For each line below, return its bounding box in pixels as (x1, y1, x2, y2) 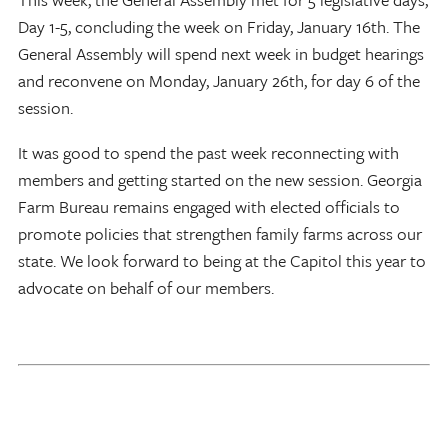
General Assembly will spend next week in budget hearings (18, 40, 424, 66)
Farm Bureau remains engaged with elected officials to (18, 193, 400, 219)
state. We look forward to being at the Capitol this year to (18, 247, 426, 273)
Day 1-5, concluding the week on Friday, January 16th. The (18, 13, 420, 39)
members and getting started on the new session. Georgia (18, 166, 422, 192)
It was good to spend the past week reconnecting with (18, 139, 399, 165)
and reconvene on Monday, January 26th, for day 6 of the (18, 67, 420, 93)
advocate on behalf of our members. (18, 274, 274, 300)
